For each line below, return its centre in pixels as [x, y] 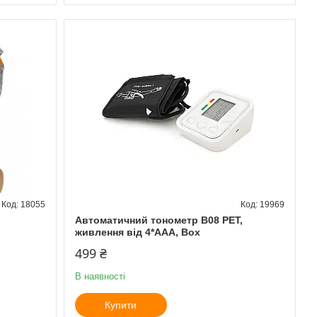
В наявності [100, 276]
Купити [121, 305]
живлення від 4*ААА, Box [137, 232]
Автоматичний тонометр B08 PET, [158, 220]
